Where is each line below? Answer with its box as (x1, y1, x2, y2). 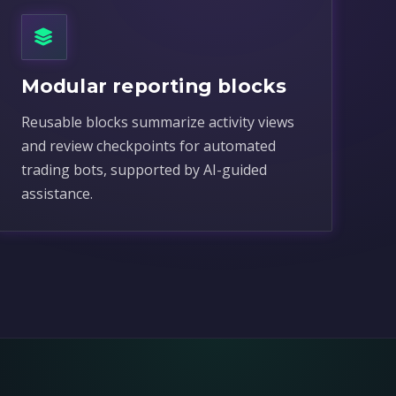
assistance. (20, 184, 93, 203)
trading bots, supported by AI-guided (20, 160, 267, 179)
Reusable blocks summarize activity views (20, 112, 294, 132)
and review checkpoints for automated (20, 136, 276, 156)
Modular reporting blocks (20, 74, 287, 97)
